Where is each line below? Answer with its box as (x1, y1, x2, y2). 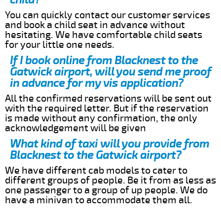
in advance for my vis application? (10, 75, 184, 90)
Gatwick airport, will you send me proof (10, 64, 211, 79)
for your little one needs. (5, 38, 114, 51)
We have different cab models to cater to (5, 164, 187, 177)
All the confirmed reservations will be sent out (5, 92, 212, 105)
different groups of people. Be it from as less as (5, 174, 216, 186)
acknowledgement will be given (5, 121, 146, 134)
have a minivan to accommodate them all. (5, 193, 192, 206)
